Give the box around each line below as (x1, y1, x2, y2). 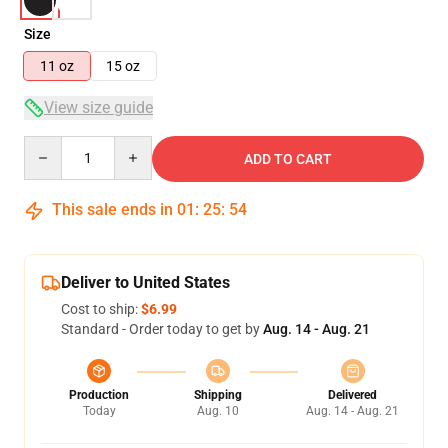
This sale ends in (48, 200, 177, 219)
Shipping (193, 388, 242, 402)
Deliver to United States (61, 273, 230, 292)
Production (69, 388, 129, 402)
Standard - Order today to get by (61, 321, 263, 337)
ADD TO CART (244, 151, 332, 167)
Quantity (23, 137, 78, 153)
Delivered (328, 388, 377, 402)
